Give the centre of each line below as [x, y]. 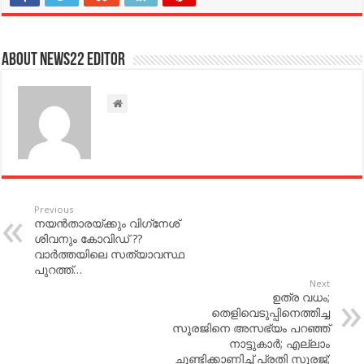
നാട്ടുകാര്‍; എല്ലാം [279, 343]
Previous [54, 209]
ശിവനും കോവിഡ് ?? [89, 238]
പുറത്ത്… [58, 269]
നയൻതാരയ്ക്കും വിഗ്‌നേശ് [107, 223]
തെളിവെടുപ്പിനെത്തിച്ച [270, 312]
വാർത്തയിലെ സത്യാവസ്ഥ [110, 253]
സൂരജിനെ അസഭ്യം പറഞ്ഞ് [251, 327]
